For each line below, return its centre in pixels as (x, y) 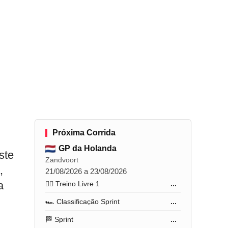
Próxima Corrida (84, 133)
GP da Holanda (88, 148)
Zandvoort (62, 160)
